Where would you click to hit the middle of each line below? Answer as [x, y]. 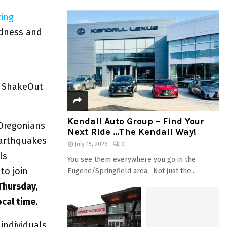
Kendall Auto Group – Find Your [136, 121]
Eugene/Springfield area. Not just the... [131, 171]
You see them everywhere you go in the [131, 160]
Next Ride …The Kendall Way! [132, 132]
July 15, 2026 [91, 145]
